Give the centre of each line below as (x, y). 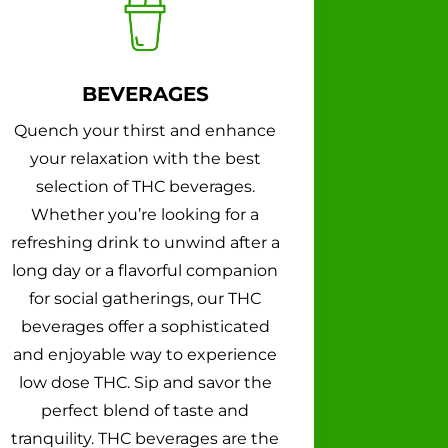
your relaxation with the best (145, 158)
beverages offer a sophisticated (145, 326)
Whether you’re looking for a (145, 214)
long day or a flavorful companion (145, 270)
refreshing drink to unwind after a (145, 242)
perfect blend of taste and (145, 410)
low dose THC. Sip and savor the (145, 382)
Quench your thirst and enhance (145, 130)
